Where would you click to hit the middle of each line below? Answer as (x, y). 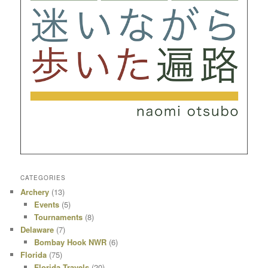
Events (46, 204)
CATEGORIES (43, 177)
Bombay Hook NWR (70, 242)
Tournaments (58, 217)
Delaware (37, 229)
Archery (35, 191)
